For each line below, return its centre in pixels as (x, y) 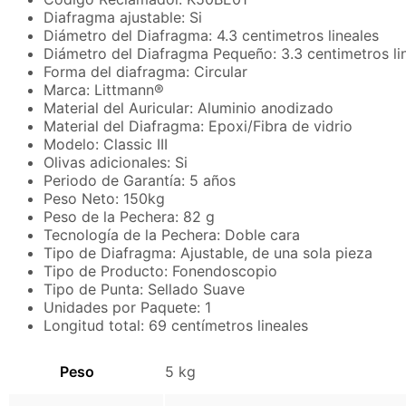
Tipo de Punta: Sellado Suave (144, 290)
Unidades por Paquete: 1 (127, 308)
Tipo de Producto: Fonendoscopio (160, 271)
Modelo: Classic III (106, 145)
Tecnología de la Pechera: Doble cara (172, 235)
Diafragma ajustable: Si (123, 18)
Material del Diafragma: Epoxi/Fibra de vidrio (198, 126)
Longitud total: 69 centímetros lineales (176, 326)
